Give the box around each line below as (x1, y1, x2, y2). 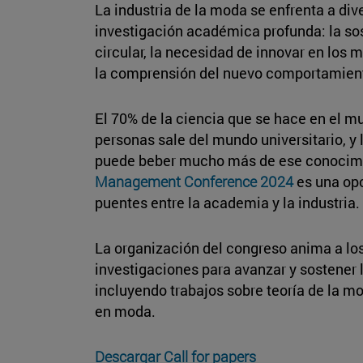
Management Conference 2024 (95, 171, 293, 191)
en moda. (95, 301, 156, 321)
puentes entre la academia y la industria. (95, 192, 360, 212)
